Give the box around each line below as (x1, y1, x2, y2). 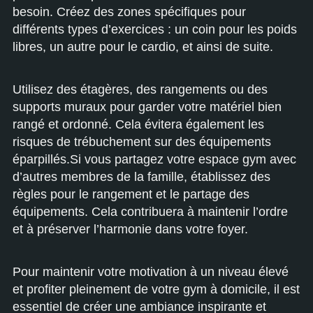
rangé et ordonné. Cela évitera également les (13, 117, 264, 131)
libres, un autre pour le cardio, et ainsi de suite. (13, 40, 273, 54)
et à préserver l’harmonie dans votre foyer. (13, 222, 248, 236)
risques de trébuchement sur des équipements (13, 135, 271, 149)
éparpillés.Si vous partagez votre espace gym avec (13, 152, 296, 166)
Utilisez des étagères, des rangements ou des (13, 82, 268, 96)
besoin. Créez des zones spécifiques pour (13, 5, 246, 19)
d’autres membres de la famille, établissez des (13, 170, 270, 184)
